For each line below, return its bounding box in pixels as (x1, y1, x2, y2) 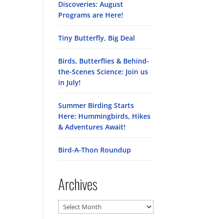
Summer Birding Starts (58, 101, 134, 110)
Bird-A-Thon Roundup (58, 145, 131, 154)
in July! (58, 78, 81, 87)
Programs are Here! (58, 10, 124, 20)
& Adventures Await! (58, 122, 126, 131)
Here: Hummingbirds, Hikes (58, 111, 151, 121)
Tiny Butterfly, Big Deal (58, 33, 135, 43)
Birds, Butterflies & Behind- (58, 56, 150, 66)
